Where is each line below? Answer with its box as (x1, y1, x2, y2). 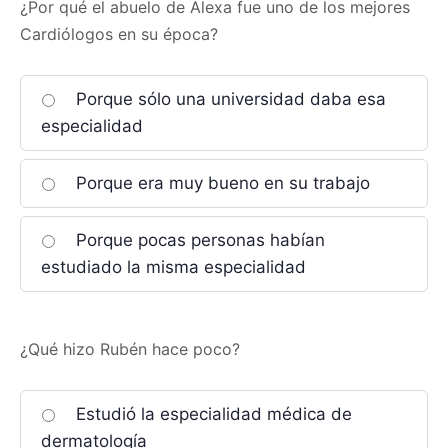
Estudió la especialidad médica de (71, 404, 352, 424)
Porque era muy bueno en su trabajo (71, 173, 370, 193)
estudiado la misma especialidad (41, 257, 306, 277)
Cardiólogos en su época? (20, 24, 218, 44)
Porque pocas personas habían (71, 230, 325, 250)
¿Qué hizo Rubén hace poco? (20, 339, 240, 359)
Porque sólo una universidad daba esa (71, 89, 386, 109)
